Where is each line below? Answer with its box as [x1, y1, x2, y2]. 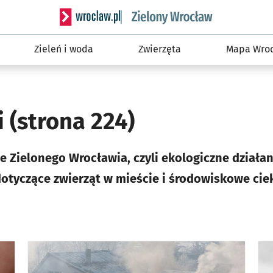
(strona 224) [10, 107, 135, 135]
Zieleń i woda [34, 43, 93, 55]
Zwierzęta [138, 43, 182, 55]
